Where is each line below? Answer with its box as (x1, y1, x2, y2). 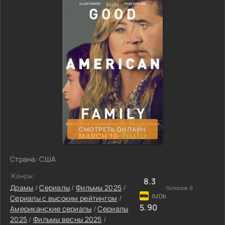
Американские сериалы (10, 204, 92, 213)
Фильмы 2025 (76, 183, 122, 192)
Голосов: (166, 184, 190, 191)
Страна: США (10, 154, 56, 164)
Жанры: (10, 171, 35, 180)
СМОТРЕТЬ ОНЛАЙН (79, 125, 146, 134)
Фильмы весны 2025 (33, 214, 102, 224)
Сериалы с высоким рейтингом (10, 193, 118, 203)
